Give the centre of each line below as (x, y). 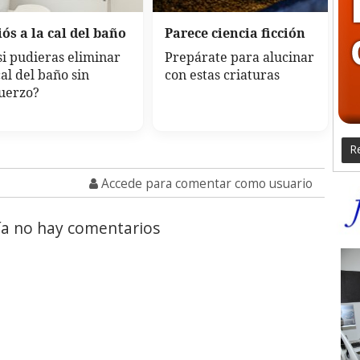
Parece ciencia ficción (235, 33)
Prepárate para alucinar (239, 57)
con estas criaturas (222, 75)
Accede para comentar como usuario (205, 184)
